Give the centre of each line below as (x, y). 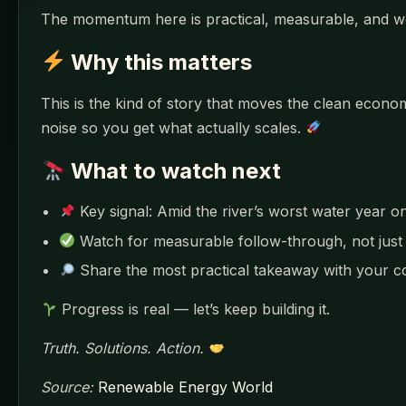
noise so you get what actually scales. (173, 127)
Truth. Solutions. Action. (122, 348)
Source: (67, 387)
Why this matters (159, 62)
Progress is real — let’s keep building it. (194, 309)
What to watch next (174, 170)
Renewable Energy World (185, 387)
